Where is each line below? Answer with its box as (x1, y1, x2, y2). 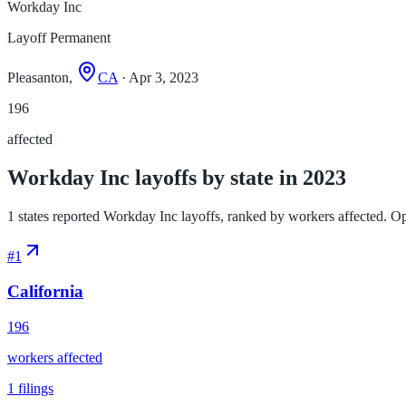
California (7, 281, 83, 301)
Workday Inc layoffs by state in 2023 (7, 166, 346, 190)
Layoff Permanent (7, 30, 111, 46)
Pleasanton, (7, 70, 76, 86)
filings (14, 380, 53, 396)
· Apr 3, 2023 (118, 70, 198, 86)
